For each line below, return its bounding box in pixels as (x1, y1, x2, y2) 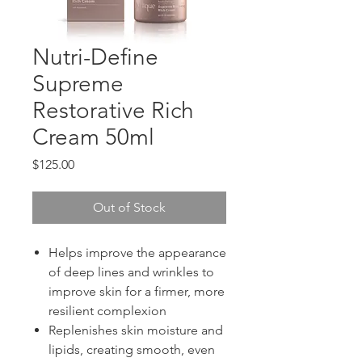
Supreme (32, 70, 124, 97)
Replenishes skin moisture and (48, 322, 223, 338)
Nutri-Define (32, 44, 158, 70)
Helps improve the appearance (48, 245, 226, 260)
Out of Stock (93, 200, 166, 215)
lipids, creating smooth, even (48, 342, 215, 357)
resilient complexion (48, 303, 166, 318)
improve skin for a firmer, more (48, 284, 225, 299)
